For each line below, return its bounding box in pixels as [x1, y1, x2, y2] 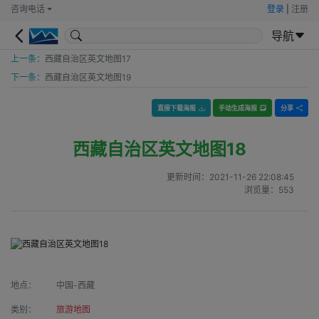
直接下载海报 [157, 104, 196, 112]
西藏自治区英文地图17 [45, 53, 131, 64]
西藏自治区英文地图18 [73, 139, 246, 160]
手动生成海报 [219, 104, 257, 112]
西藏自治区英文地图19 [45, 72, 131, 83]
